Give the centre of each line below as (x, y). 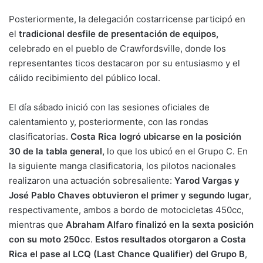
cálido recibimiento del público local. (85, 78)
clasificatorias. (40, 137)
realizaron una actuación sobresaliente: (92, 181)
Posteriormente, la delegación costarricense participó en (127, 19)
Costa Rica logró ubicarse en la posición (156, 137)
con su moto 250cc (50, 240)
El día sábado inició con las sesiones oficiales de (109, 107)
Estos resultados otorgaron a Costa (171, 240)
